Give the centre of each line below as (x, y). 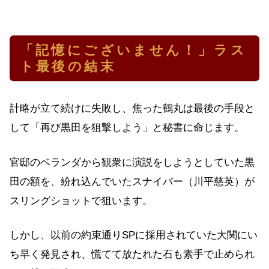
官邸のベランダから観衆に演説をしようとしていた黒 (132, 162)
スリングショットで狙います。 (81, 201)
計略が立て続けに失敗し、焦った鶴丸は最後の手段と (132, 109)
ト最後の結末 (68, 66)
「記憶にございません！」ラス (133, 50)
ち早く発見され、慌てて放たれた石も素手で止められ (132, 255)
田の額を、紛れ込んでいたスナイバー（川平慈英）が (132, 181)
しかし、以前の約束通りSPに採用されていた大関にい (134, 235)
